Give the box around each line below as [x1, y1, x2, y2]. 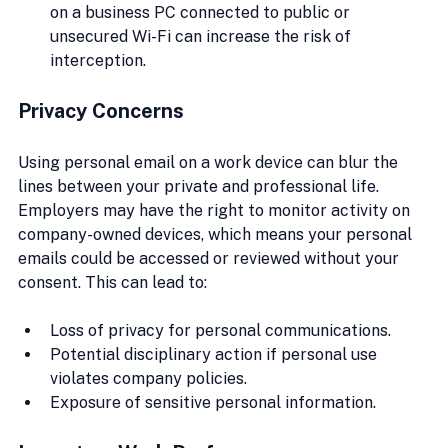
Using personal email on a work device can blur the [18, 152, 402, 172]
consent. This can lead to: [18, 272, 207, 292]
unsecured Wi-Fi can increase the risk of [50, 26, 355, 46]
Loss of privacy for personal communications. [50, 320, 391, 340]
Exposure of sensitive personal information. [50, 392, 376, 412]
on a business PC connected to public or [50, 2, 354, 22]
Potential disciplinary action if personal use [50, 344, 381, 364]
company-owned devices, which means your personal [18, 224, 416, 244]
